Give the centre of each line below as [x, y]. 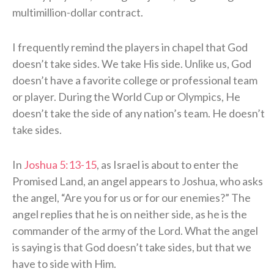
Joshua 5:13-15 [60, 164]
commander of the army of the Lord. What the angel [135, 230]
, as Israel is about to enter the [168, 164]
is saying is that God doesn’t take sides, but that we [132, 247]
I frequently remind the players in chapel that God [130, 47]
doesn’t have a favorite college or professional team [135, 80]
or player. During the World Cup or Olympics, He [126, 96]
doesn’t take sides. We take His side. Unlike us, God [132, 63]
